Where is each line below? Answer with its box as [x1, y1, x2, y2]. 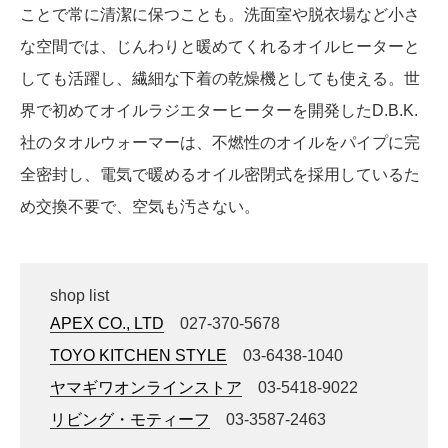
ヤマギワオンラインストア [50, 378, 242, 396]
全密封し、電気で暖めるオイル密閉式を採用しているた [20, 165, 420, 183]
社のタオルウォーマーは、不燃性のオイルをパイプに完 [20, 133, 420, 151]
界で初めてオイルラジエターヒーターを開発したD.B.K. [20, 101, 418, 119]
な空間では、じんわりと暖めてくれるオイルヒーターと [20, 37, 420, 55]
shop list [50, 286, 109, 304]
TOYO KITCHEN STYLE [50, 346, 227, 364]
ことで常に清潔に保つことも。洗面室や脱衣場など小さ [20, 5, 420, 23]
